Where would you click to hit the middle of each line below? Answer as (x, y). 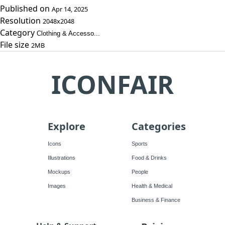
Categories (159, 126)
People (140, 172)
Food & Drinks (149, 158)
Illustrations (61, 158)
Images (57, 186)
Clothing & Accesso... (68, 33)
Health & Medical (152, 186)
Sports (140, 144)
